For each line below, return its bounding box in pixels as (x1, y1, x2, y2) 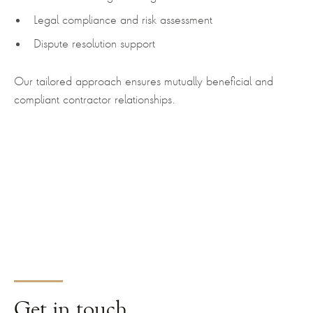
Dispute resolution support (34, 36, 155, 51)
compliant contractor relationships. (14, 92, 175, 107)
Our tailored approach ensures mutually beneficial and (14, 74, 273, 89)
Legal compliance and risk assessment (34, 13, 212, 27)
